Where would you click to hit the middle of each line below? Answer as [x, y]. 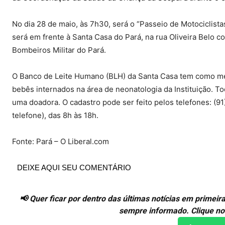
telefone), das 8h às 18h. [55, 116]
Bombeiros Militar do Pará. [59, 50]
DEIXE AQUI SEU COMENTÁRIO [74, 168]
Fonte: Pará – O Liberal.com [62, 142]
